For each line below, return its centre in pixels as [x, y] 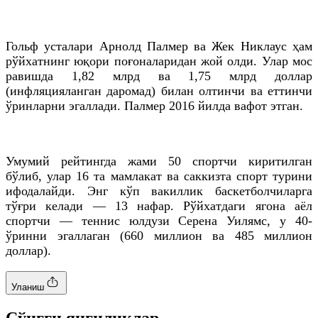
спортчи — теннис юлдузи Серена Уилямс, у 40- [159, 220]
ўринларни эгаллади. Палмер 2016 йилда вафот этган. [154, 105]
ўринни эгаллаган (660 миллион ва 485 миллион [159, 235]
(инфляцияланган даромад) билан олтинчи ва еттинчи [159, 91]
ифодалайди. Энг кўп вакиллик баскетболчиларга [159, 191]
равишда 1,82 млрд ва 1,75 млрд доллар [159, 76]
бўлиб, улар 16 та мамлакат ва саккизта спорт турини [159, 176]
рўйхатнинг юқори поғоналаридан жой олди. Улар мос [159, 61]
